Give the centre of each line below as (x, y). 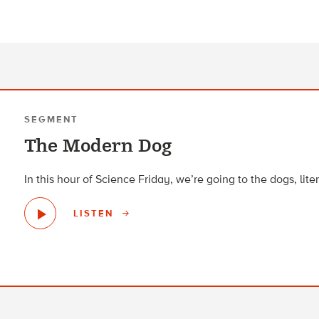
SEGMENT (52, 120)
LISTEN (95, 213)
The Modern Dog (98, 146)
